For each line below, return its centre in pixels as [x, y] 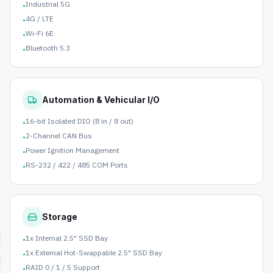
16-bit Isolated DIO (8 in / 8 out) [80, 121]
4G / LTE [40, 19]
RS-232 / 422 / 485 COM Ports [77, 165]
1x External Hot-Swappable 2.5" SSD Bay [94, 253]
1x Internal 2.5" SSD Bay [67, 238]
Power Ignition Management [73, 151]
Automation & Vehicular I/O [101, 99]
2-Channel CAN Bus [59, 136]
